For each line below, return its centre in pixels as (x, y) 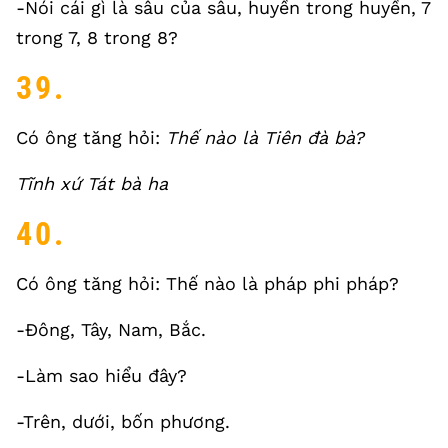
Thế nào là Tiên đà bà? (265, 137)
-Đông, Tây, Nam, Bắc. (111, 329)
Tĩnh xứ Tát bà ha (92, 183)
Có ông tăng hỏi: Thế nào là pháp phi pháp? (207, 283)
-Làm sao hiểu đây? (101, 375)
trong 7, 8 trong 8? (97, 37)
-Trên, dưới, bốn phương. (123, 421)
